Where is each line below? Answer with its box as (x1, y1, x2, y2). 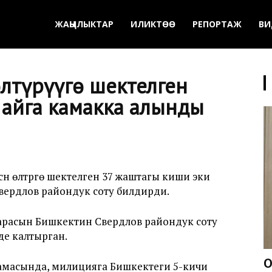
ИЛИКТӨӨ (131, 18, 175, 30)
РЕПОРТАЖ (192, 18, 242, 30)
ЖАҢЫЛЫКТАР (55, 18, 114, 30)
